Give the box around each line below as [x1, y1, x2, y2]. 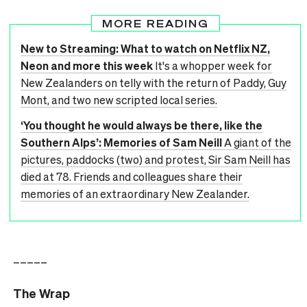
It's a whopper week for [155, 58, 272, 73]
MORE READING [101, 17, 209, 30]
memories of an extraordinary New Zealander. [21, 186, 249, 201]
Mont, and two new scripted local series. [21, 93, 217, 108]
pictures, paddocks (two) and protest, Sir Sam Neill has [21, 152, 291, 167]
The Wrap [13, 285, 70, 302]
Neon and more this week [21, 58, 153, 73]
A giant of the [224, 135, 291, 150]
